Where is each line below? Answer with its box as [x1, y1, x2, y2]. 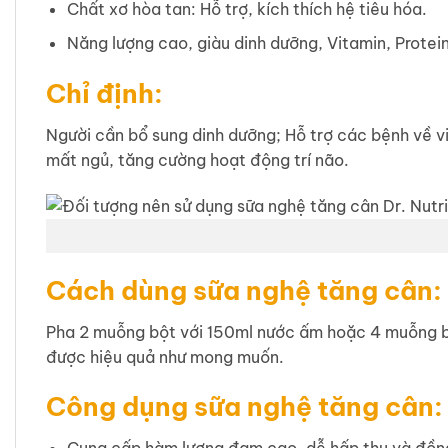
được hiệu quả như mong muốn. [46, 346, 284, 367]
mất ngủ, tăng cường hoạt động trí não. [46, 149, 349, 170]
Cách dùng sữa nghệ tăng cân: [46, 273, 442, 307]
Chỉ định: [46, 77, 163, 110]
